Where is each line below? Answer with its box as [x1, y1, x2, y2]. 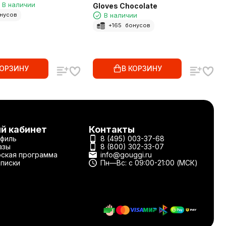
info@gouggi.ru [100, 150, 152, 159]
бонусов [124, 22, 151, 29]
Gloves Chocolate [93, 1, 157, 10]
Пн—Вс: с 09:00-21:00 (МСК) [100, 158, 198, 167]
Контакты [89, 124, 135, 135]
